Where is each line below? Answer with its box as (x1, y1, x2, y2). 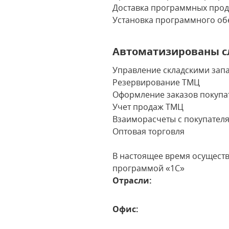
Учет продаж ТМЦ (112, 101, 184, 112)
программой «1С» (112, 163, 185, 174)
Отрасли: (112, 175, 152, 186)
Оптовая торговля (112, 126, 185, 137)
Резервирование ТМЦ (112, 77, 200, 88)
